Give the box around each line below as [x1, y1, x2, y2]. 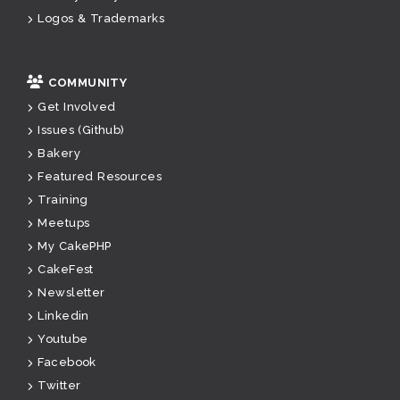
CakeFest [37, 262, 94, 277]
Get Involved [37, 100, 116, 114]
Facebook [37, 355, 96, 370]
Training [37, 193, 88, 207]
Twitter [37, 379, 81, 393]
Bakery [37, 146, 80, 161]
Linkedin [37, 309, 89, 323]
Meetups [37, 216, 90, 230]
